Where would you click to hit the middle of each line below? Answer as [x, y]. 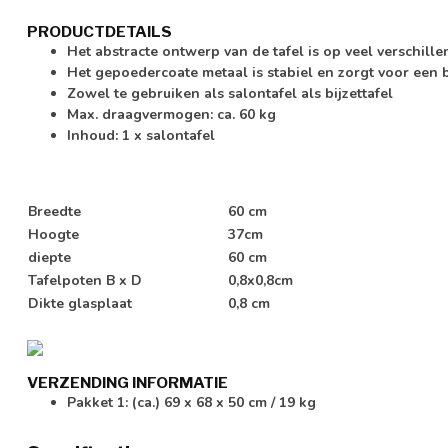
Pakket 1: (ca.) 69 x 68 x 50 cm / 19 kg [191, 402]
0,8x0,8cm [260, 281]
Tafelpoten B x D [85, 281]
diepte [49, 258]
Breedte [54, 212]
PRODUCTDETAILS [99, 31]
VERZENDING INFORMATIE [127, 382]
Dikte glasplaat [80, 304]
